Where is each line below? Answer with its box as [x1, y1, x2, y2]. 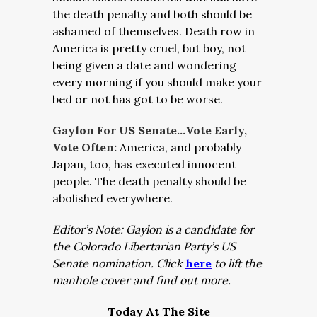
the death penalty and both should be [52, 7, 252, 21]
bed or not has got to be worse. [52, 92, 226, 106]
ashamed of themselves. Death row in [52, 24, 255, 38]
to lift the [212, 256, 262, 270]
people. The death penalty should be [52, 174, 246, 188]
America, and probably [120, 140, 241, 154]
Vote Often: [52, 140, 120, 154]
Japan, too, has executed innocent [52, 157, 236, 171]
